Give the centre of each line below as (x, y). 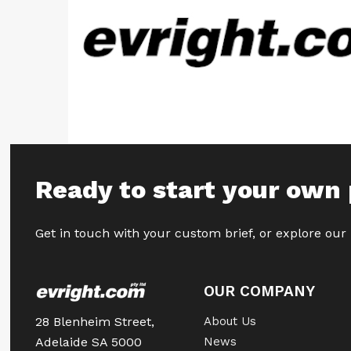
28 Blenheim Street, (95, 322)
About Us (230, 321)
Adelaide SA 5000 (89, 342)
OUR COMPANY (259, 291)
